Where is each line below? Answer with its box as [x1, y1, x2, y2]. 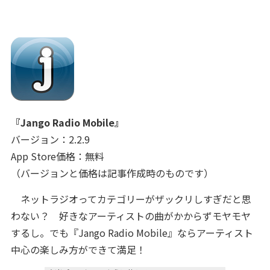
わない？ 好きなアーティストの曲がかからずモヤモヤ [10, 209, 251, 223]
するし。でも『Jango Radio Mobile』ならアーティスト [10, 225, 253, 240]
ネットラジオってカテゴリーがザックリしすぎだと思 [10, 192, 251, 206]
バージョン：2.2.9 [10, 132, 90, 146]
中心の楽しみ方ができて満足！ [10, 242, 146, 257]
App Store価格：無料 [10, 149, 104, 163]
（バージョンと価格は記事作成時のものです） [10, 166, 213, 180]
